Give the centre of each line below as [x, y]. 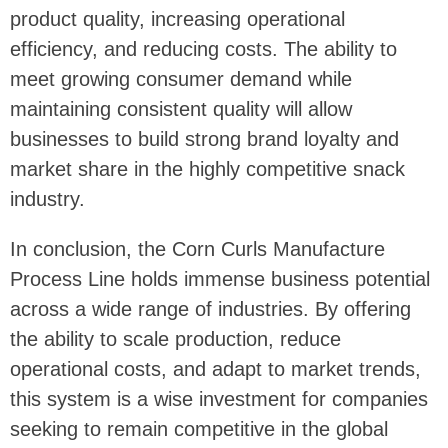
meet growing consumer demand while [181, 79]
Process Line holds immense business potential [220, 279]
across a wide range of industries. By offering [210, 309]
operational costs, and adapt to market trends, [215, 369]
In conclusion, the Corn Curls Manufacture [197, 249]
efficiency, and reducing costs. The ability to [203, 49]
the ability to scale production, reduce [175, 339]
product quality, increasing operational [177, 19]
